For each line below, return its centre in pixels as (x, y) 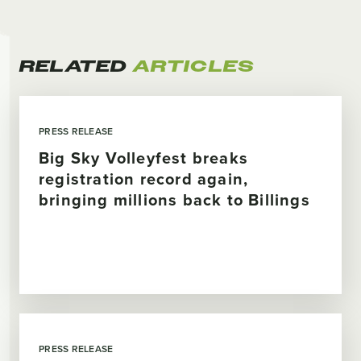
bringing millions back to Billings (174, 200)
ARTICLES (194, 67)
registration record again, (144, 179)
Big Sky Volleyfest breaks (143, 158)
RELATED (76, 67)
